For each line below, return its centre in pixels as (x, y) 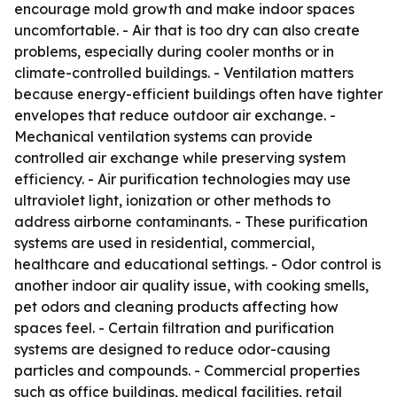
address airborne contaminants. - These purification (191, 222)
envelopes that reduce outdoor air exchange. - (175, 115)
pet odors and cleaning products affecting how (176, 307)
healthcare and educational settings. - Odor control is (198, 264)
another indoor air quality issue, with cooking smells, (191, 285)
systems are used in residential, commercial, (164, 243)
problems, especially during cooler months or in (174, 51)
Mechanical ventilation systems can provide (163, 136)
